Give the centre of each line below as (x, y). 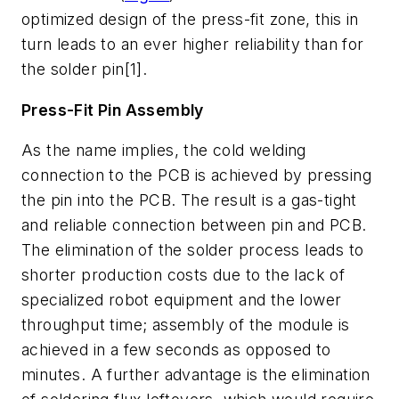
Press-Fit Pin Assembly (113, 110)
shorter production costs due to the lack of (183, 275)
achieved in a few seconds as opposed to (176, 350)
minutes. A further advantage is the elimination (196, 375)
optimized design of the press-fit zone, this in (190, 19)
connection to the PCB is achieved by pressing (196, 175)
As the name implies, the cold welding (164, 151)
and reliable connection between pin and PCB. (194, 225)
